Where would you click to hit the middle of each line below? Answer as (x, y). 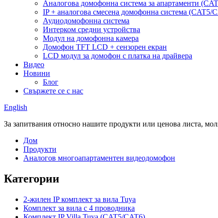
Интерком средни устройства (91, 29)
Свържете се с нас (53, 91)
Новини (37, 73)
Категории (32, 178)
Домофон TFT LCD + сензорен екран (105, 47)
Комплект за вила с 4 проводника (79, 208)
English (16, 107)
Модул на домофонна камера (91, 38)
